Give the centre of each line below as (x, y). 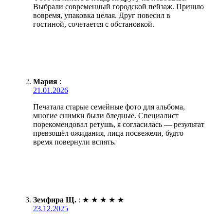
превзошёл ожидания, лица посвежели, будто (108, 133)
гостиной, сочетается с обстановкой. (94, 24)
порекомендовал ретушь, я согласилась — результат (119, 124)
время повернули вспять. (74, 142)
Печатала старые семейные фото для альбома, (109, 107)
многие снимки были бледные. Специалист (106, 115)
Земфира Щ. (55, 200)
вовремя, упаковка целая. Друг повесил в (102, 15)
